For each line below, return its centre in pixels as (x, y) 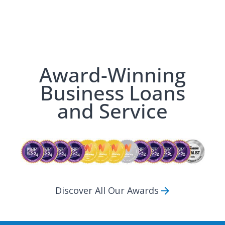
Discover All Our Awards (107, 191)
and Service (113, 111)
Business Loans (113, 93)
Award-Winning (113, 75)
